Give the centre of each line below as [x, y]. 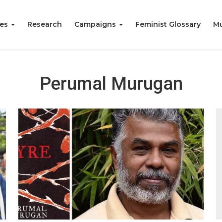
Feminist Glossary [168, 24]
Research [45, 24]
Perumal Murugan [111, 84]
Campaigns [96, 24]
